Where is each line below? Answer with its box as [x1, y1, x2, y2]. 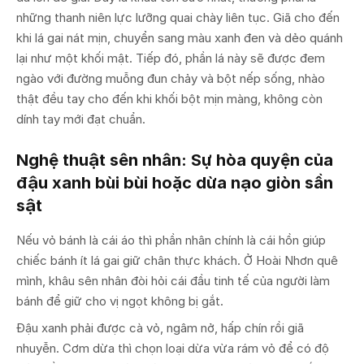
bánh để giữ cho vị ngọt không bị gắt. [16, 292, 223, 309]
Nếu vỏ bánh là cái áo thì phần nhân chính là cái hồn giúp [16, 232, 326, 248]
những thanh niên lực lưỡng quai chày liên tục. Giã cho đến [16, 9, 340, 25]
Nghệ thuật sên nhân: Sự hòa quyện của [16, 149, 333, 170]
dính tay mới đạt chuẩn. [16, 110, 145, 127]
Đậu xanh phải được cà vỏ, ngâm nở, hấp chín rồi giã [16, 319, 304, 336]
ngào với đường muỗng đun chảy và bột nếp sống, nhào [16, 70, 325, 86]
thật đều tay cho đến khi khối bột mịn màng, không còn [16, 90, 323, 106]
